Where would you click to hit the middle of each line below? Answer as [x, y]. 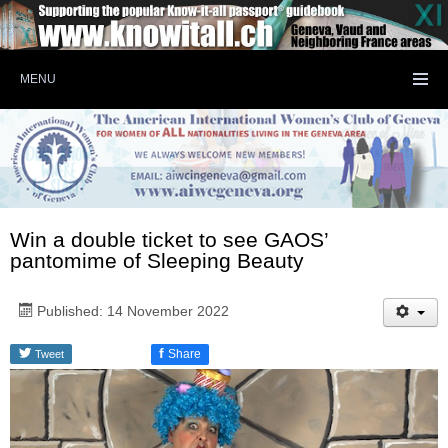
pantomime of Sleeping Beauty [157, 260]
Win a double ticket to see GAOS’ [169, 239]
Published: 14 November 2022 [133, 310]
